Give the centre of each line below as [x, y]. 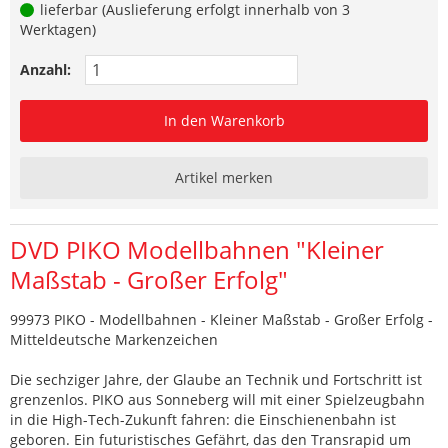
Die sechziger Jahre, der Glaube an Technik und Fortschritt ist [216, 380]
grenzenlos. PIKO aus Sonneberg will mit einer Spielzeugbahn [217, 400]
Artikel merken [224, 178]
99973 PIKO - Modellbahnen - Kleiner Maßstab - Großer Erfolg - [221, 320]
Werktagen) [58, 30]
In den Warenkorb [224, 121]
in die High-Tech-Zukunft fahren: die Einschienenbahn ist [203, 420]
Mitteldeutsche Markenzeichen [114, 340]
